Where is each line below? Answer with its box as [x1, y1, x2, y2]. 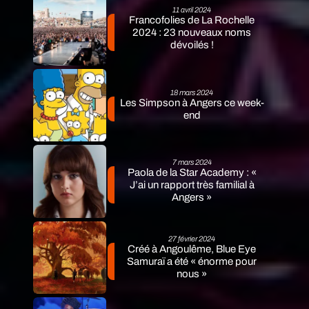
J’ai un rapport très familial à [129, 179, 255, 191]
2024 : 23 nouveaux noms [132, 27, 252, 39]
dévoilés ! [170, 39, 214, 51]
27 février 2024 [168, 235, 216, 243]
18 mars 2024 [170, 88, 214, 97]
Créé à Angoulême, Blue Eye [128, 243, 257, 255]
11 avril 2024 [172, 6, 212, 14]
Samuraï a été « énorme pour [127, 256, 257, 268]
